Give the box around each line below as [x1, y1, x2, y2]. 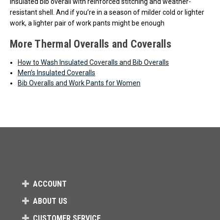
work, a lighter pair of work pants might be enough [10, 19, 165, 27]
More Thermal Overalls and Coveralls [10, 37, 171, 50]
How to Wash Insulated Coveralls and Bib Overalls [18, 58, 169, 66]
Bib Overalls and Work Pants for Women [18, 79, 141, 87]
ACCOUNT [33, 179, 67, 189]
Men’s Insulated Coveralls [18, 68, 96, 77]
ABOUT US [33, 196, 67, 206]
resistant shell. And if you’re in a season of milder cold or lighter [10, 8, 204, 16]
